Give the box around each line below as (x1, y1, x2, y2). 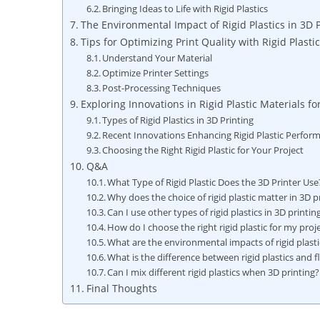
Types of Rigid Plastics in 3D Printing (102, 114, 254, 126)
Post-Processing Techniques (102, 81, 221, 94)
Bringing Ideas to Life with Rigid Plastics (102, 2, 269, 15)
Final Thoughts (86, 281, 157, 295)
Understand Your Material (102, 51, 213, 64)
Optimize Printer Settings (102, 66, 209, 79)
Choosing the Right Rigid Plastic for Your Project (102, 144, 304, 156)
